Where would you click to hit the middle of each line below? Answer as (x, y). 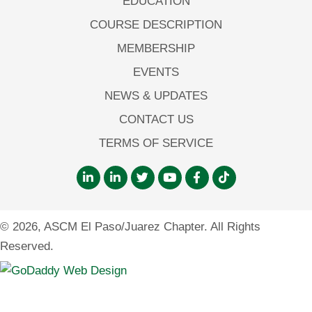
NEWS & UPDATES (156, 95)
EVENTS (156, 72)
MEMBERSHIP (156, 48)
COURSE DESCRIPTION (156, 24)
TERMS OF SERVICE (156, 143)
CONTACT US (156, 119)
